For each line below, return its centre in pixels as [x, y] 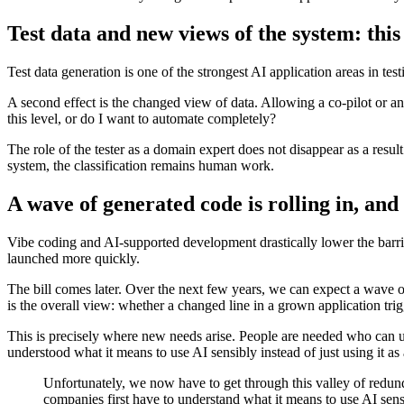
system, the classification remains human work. [141, 166]
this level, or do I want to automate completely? [142, 119]
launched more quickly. [73, 259]
